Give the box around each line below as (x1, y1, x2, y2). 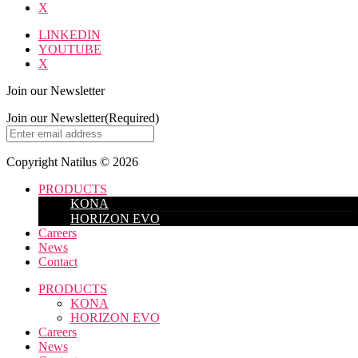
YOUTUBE (38, 42, 101, 56)
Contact (38, 254, 78, 268)
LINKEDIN (38, 27, 101, 42)
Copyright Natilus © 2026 (6, 154, 138, 169)
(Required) (105, 110, 159, 125)
